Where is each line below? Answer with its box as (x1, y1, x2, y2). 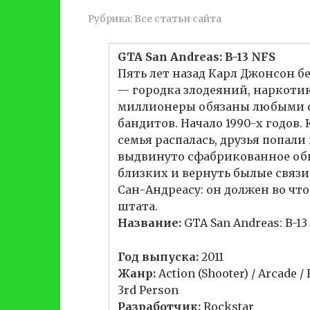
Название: (118, 216, 181, 230)
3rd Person (118, 283, 179, 297)
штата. (118, 199, 158, 213)
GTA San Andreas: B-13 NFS (118, 50, 275, 64)
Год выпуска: (118, 250, 199, 264)
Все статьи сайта (134, 13, 221, 25)
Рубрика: (88, 13, 132, 25)
